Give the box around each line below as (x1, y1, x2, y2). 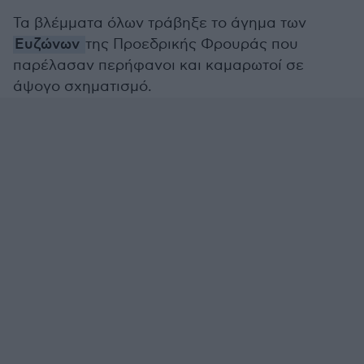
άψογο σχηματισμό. (13, 78, 152, 95)
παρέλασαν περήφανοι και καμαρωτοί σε (13, 57, 304, 74)
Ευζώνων (15, 36, 84, 54)
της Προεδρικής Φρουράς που (85, 36, 298, 53)
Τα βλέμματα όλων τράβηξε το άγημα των (13, 15, 306, 32)
